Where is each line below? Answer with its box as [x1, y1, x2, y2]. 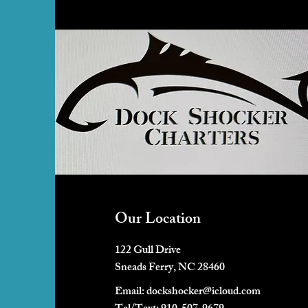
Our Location [114, 207, 201, 234]
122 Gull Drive [114, 241, 181, 262]
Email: [114, 283, 146, 303]
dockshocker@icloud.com [146, 283, 261, 303]
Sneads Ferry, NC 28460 [114, 258, 225, 279]
